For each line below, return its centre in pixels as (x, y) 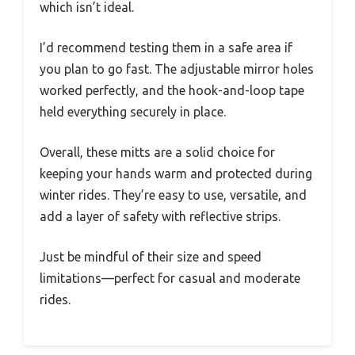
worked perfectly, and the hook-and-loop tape (172, 91)
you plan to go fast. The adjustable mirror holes (177, 69)
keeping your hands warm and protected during (176, 174)
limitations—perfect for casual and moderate (170, 279)
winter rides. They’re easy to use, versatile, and (173, 195)
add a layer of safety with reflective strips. (160, 217)
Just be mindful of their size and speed (151, 257)
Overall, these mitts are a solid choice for (157, 153)
